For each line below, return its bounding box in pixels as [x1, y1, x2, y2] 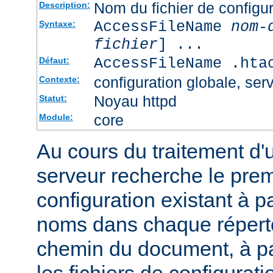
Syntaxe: [38, 18, 76, 29]
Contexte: [38, 74, 80, 84]
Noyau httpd [93, 92, 177, 110]
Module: [38, 112, 73, 122]
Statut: [38, 93, 67, 103]
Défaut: [38, 55, 69, 65]
